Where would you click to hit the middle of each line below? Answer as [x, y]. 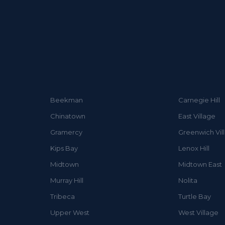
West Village [198, 212]
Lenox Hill [194, 148]
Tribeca [62, 196]
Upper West [70, 212]
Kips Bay [64, 148]
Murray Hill [67, 180]
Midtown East [200, 164]
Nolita [188, 180]
